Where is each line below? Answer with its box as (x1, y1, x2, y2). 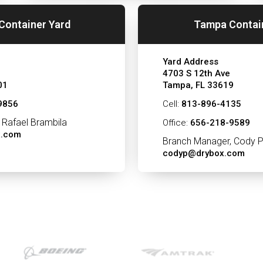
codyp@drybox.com (162, 148, 245, 159)
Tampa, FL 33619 (162, 80, 234, 90)
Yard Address (162, 56, 218, 67)
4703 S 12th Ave (162, 68, 230, 79)
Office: (162, 117, 190, 128)
